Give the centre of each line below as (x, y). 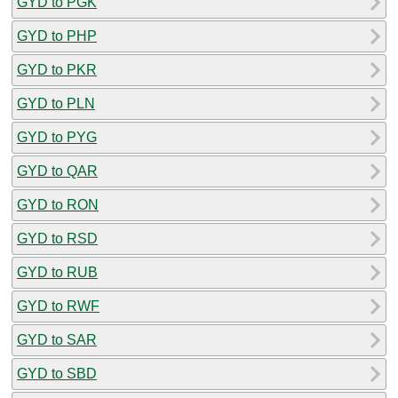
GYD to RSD (57, 238)
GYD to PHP (57, 36)
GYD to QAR (57, 171)
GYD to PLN (56, 103)
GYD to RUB (57, 272)
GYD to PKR (57, 69)
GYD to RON (58, 204)
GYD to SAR (57, 339)
